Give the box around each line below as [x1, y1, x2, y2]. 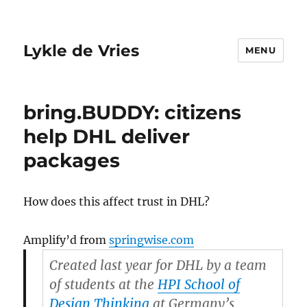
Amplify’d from [23, 233, 110, 247]
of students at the [49, 276, 158, 293]
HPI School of [157, 276, 240, 293]
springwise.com [109, 233, 195, 247]
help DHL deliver [23, 125, 191, 148]
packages [23, 149, 121, 172]
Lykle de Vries [23, 40, 140, 60]
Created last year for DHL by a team [49, 257, 267, 273]
